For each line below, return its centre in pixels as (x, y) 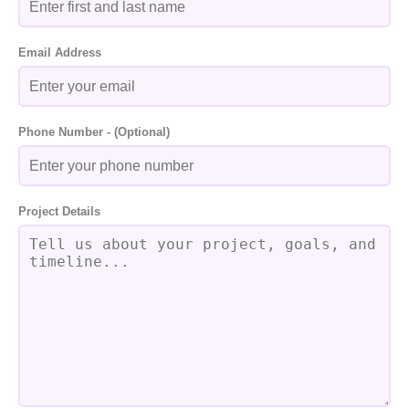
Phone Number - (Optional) (94, 132)
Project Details (59, 211)
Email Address (60, 52)
